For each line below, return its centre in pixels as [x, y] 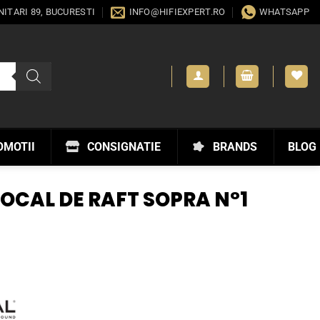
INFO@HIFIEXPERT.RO [177, 12]
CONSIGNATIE [124, 147]
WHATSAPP [284, 12]
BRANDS [235, 147]
